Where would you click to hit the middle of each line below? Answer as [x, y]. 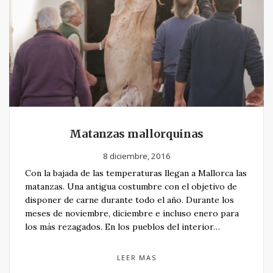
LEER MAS [136, 257]
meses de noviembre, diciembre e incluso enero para [132, 213]
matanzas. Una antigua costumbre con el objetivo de [131, 186]
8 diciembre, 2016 [136, 156]
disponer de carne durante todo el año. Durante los [129, 200]
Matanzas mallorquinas [136, 133]
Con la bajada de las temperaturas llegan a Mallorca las [136, 173]
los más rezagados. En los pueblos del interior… [122, 226]
